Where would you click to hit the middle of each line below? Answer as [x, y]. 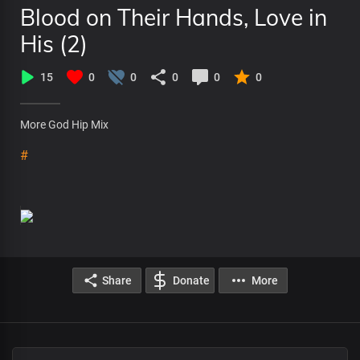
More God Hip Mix [64, 125]
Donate [191, 280]
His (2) [54, 44]
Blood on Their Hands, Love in [174, 17]
